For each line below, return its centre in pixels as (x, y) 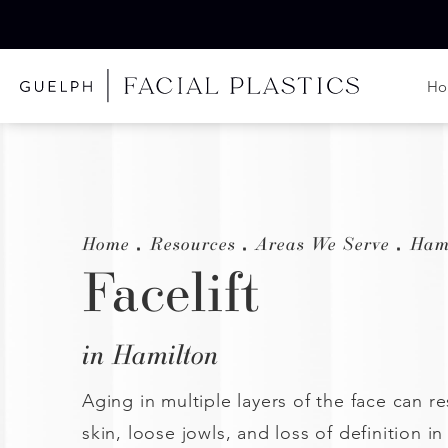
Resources (193, 243)
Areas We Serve (323, 243)
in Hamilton (150, 354)
